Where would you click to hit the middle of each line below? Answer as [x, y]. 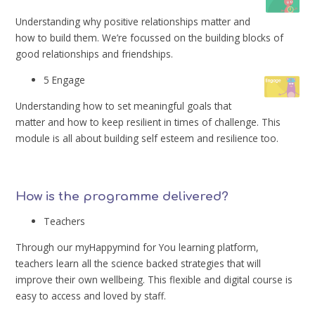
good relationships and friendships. [95, 54]
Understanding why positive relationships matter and [133, 22]
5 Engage [65, 80]
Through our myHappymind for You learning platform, [137, 247]
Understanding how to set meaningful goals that [124, 105]
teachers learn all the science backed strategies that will [139, 263]
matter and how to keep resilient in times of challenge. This [148, 122]
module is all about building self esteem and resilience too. [147, 138]
